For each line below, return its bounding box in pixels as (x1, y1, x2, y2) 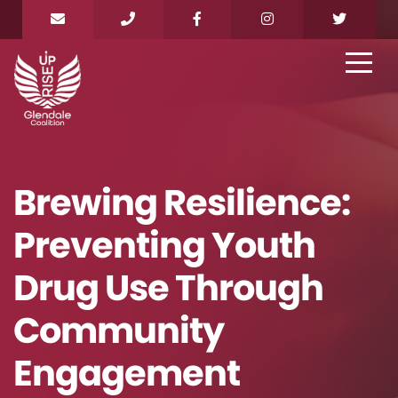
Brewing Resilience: (13, 178, 350, 228)
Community (13, 306, 224, 356)
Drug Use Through (13, 263, 323, 314)
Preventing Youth (13, 220, 315, 271)
